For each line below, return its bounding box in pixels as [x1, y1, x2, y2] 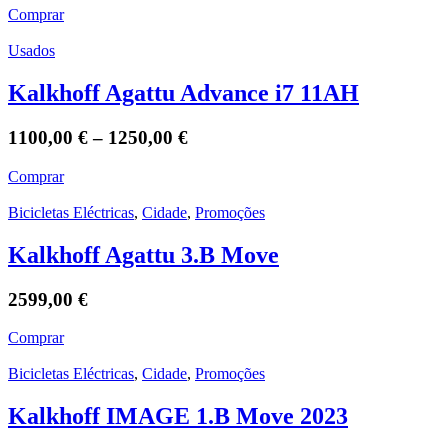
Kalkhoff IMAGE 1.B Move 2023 [8, 403, 348, 430]
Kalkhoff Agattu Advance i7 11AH [8, 80, 359, 107]
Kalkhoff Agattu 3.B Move [8, 241, 279, 268]
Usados [8, 42, 55, 60]
